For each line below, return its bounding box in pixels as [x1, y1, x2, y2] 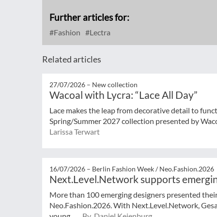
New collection [92, 80, 138, 89]
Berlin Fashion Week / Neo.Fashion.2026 [92, 164, 214, 173]
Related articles [42, 54, 101, 64]
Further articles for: [49, 12, 129, 23]
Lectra [88, 28, 110, 37]
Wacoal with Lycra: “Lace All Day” [49, 89, 198, 101]
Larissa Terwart [49, 127, 100, 136]
